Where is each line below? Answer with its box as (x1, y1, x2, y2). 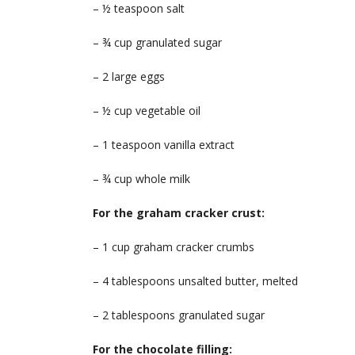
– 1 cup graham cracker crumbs (93, 239, 254, 255)
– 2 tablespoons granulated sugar (93, 307, 265, 323)
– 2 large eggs (93, 69, 165, 85)
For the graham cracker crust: (93, 205, 265, 221)
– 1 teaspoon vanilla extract (93, 137, 235, 153)
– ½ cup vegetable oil (93, 103, 200, 119)
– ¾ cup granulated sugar (93, 35, 222, 51)
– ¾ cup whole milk (93, 171, 190, 187)
